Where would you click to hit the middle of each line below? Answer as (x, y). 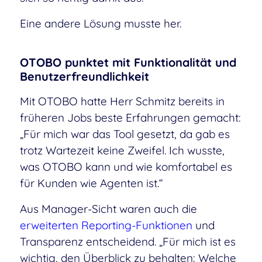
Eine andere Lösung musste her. (100, 23)
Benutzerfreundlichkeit (84, 76)
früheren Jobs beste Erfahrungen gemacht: (130, 118)
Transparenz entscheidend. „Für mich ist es (127, 242)
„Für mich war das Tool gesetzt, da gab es (125, 134)
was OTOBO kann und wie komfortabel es (126, 167)
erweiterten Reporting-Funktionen (106, 225)
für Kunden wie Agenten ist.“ (91, 183)
